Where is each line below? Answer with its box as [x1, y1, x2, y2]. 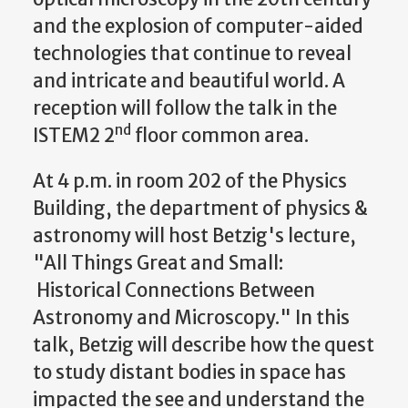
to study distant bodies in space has [33, 361, 346, 385]
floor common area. [131, 123, 312, 148]
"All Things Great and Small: [33, 251, 283, 276]
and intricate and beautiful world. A [33, 68, 345, 93]
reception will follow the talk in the [33, 96, 337, 120]
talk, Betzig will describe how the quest [33, 333, 374, 358]
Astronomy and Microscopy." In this [33, 306, 350, 331]
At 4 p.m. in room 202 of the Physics [33, 169, 347, 194]
